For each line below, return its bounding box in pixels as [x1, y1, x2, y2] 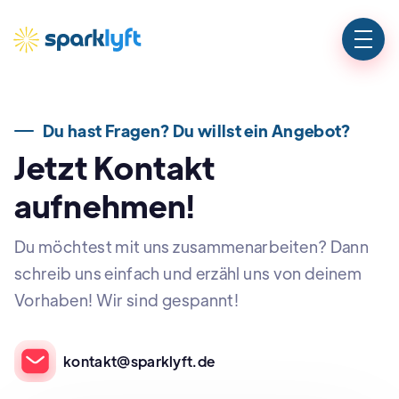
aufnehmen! [14, 185, 195, 225]
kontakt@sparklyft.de [63, 352, 216, 370]
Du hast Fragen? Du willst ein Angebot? [43, 120, 351, 141]
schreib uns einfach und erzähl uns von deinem [14, 263, 362, 283]
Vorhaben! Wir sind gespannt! [14, 289, 240, 310]
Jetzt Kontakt [14, 147, 216, 187]
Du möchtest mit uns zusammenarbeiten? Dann [14, 236, 370, 256]
